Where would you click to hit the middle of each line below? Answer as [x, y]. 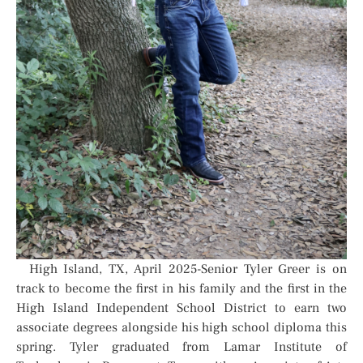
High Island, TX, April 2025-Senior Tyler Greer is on [181, 269]
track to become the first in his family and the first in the [181, 289]
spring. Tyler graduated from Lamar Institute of [181, 347]
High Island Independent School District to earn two [181, 308]
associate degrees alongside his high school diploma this [181, 328]
